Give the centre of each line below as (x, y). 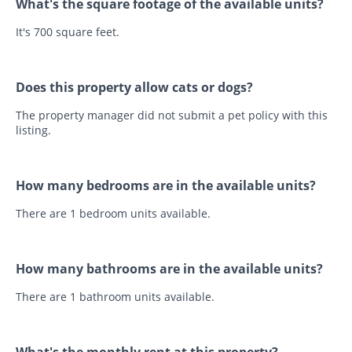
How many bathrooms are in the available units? (169, 269)
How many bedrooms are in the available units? (166, 186)
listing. (33, 130)
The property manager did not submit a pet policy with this (172, 115)
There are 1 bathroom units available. (115, 297)
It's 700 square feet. (68, 32)
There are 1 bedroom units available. (113, 214)
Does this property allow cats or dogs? (134, 88)
